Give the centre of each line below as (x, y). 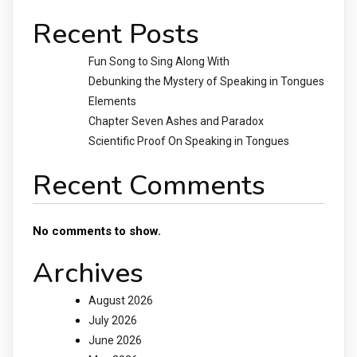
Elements (112, 101)
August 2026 (121, 300)
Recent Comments (149, 185)
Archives (88, 273)
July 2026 (113, 320)
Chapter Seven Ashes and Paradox (176, 121)
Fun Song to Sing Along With (159, 61)
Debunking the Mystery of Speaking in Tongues (206, 81)
